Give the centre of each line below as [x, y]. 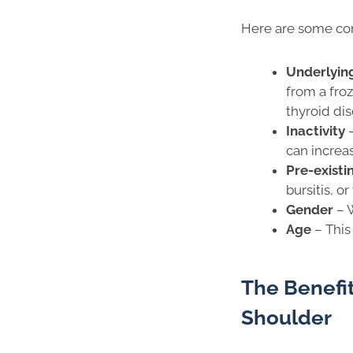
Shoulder [286, 317]
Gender [311, 210]
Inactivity [317, 131]
